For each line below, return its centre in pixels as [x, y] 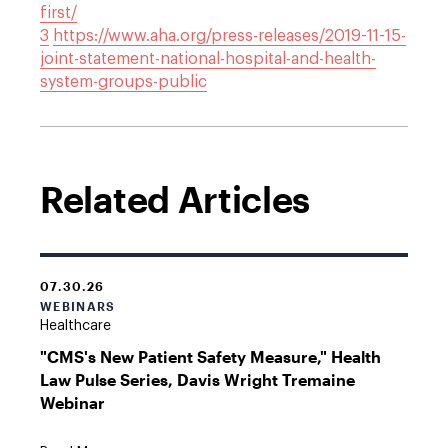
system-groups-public [123, 81]
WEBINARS [78, 305]
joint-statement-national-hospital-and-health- [208, 58]
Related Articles [175, 198]
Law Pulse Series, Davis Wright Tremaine [197, 379]
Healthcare [75, 325]
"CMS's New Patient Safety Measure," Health [210, 356]
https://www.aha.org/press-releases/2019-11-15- [229, 35]
